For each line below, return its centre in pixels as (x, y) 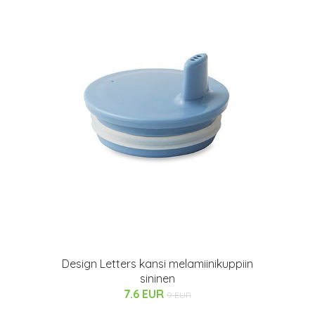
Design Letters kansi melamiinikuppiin (157, 264)
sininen (157, 278)
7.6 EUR (145, 294)
